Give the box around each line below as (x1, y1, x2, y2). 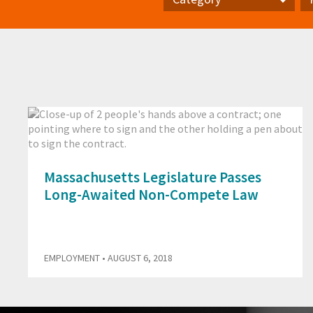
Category (163, 17, 208, 32)
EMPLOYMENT (44, 252, 100, 265)
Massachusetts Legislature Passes (44, 168, 261, 187)
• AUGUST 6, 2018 (100, 252, 173, 265)
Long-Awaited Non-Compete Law (44, 185, 259, 205)
